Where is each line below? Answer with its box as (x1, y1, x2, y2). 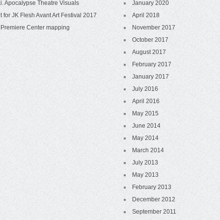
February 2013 (132, 184, 172, 191)
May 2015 (132, 110, 159, 117)
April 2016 (132, 98, 160, 105)
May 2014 (132, 135, 159, 141)
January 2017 (132, 73, 169, 80)
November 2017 (132, 24, 176, 31)
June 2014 (132, 122, 161, 129)
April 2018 (132, 12, 160, 19)
